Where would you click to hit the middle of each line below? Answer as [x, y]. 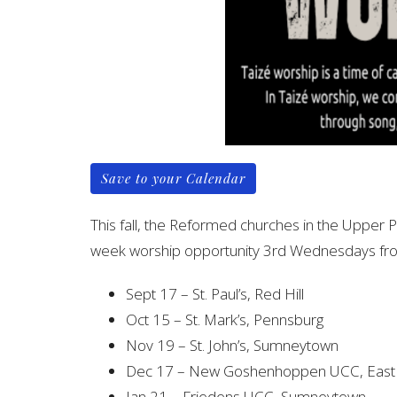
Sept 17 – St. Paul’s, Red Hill [215, 293]
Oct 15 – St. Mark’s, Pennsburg [225, 319]
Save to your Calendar [173, 178]
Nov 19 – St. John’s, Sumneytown [232, 345]
